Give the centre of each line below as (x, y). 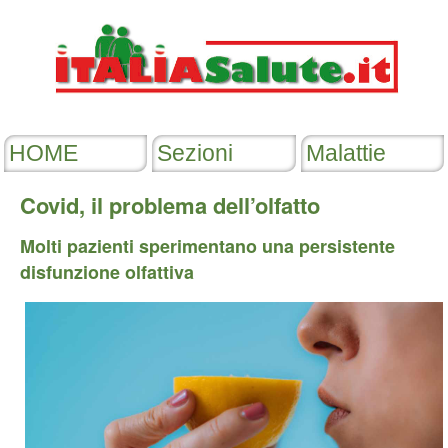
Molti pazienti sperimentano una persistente (207, 246)
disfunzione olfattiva (107, 272)
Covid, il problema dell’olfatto (170, 205)
